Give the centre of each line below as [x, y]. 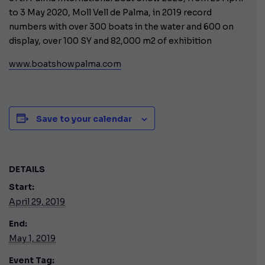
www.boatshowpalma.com [65, 64]
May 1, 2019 [32, 238]
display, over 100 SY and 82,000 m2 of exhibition [110, 41]
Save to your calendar [84, 119]
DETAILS [27, 169]
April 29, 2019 [37, 201]
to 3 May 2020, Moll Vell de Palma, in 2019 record [110, 12]
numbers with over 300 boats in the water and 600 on [121, 26]
